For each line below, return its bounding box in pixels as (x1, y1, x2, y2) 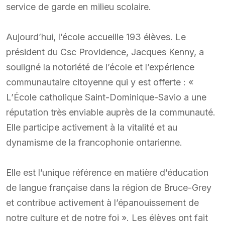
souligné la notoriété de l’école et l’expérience (6, 61, 194, 72)
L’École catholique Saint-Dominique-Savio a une (6, 91, 206, 102)
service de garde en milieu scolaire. (6, 1, 151, 12)
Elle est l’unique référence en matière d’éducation (6, 167, 208, 178)
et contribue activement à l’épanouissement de (6, 197, 199, 208)
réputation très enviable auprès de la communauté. (6, 106, 215, 118)
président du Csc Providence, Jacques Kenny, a (6, 46, 204, 57)
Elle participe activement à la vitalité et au (6, 122, 177, 133)
